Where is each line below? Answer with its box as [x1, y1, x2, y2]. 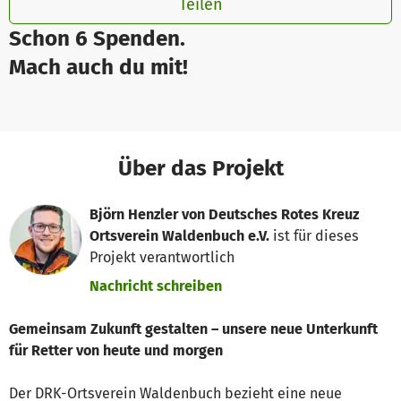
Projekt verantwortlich [90, 248, 235, 266]
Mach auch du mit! [9, 53, 188, 80]
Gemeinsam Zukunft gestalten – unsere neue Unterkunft [9, 320, 378, 338]
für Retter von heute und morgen [9, 342, 223, 360]
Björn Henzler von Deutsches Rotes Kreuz [90, 205, 360, 223]
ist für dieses [269, 226, 360, 244]
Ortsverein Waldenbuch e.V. [90, 226, 270, 244]
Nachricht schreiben [90, 277, 223, 295]
